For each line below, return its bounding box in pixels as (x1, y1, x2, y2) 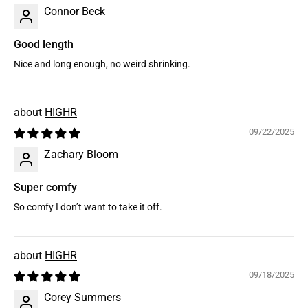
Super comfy (14, 181, 77, 195)
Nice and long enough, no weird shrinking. (14, 58, 190, 71)
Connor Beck (44, 5, 105, 19)
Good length (14, 38, 74, 52)
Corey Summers (44, 291, 121, 305)
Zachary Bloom (44, 148, 118, 162)
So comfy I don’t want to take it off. (14, 201, 162, 214)
